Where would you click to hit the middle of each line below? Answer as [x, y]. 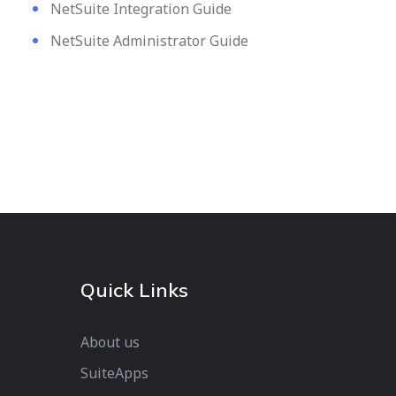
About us [110, 342]
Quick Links [134, 290]
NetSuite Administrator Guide [149, 41]
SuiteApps [114, 373]
